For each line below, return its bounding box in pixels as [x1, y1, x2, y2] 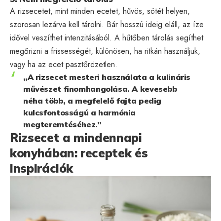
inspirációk [10, 160, 74, 176]
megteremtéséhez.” [23, 119, 102, 129]
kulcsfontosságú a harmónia [23, 107, 136, 117]
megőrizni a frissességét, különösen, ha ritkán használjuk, [10, 45, 200, 57]
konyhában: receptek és [10, 145, 148, 160]
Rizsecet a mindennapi [10, 130, 142, 145]
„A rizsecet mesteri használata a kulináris [23, 72, 190, 82]
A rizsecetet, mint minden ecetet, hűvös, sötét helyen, [10, 5, 190, 17]
